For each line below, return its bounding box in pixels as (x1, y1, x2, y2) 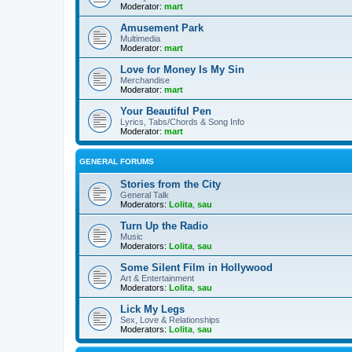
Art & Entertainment (120, 273, 194, 283)
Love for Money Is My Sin (120, 63, 244, 75)
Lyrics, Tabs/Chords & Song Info (120, 116, 244, 126)
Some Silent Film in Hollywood (120, 261, 273, 273)
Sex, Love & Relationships (120, 314, 220, 324)
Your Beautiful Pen (120, 104, 211, 117)
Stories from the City (120, 178, 221, 190)
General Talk (120, 189, 169, 200)
